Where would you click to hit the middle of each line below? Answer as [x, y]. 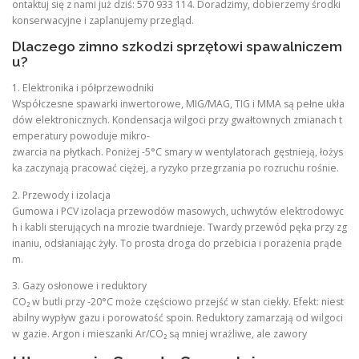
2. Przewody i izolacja [61, 195]
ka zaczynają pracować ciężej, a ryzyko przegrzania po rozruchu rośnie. [175, 168]
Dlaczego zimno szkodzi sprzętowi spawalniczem [177, 47]
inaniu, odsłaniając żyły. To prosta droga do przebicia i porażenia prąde [177, 243]
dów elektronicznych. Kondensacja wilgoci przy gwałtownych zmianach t [177, 120]
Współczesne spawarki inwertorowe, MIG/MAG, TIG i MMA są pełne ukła [178, 104]
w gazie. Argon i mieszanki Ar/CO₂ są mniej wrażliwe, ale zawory [159, 333]
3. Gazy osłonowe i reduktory [79, 285]
